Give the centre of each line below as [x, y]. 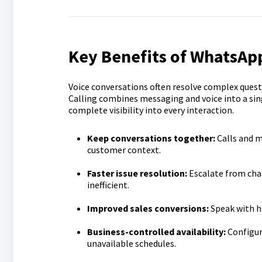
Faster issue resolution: [137, 173]
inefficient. [108, 185]
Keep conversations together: [151, 138]
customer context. [124, 150]
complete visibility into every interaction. [151, 110]
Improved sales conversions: [148, 208]
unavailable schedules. [131, 243]
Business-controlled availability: [156, 232]
